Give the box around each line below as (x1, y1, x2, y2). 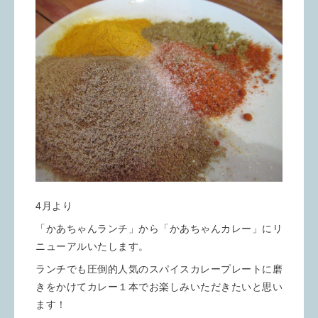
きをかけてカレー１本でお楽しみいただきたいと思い (35, 280, 283, 292)
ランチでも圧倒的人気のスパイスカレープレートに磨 (35, 263, 283, 275)
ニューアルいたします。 (35, 240, 149, 252)
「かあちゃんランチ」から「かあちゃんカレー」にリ (35, 222, 283, 234)
